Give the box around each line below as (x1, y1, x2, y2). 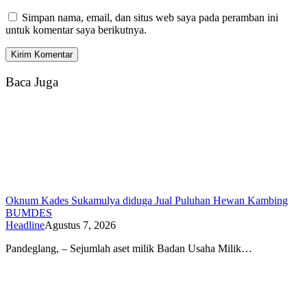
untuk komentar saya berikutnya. (5, 24, 147, 36)
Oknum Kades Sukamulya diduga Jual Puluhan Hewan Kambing (5, 194, 288, 206)
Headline (5, 219, 45, 231)
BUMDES (5, 206, 52, 219)
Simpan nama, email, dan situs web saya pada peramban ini (22, 12, 278, 24)
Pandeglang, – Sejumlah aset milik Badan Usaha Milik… (5, 242, 252, 254)
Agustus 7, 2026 (45, 219, 116, 231)
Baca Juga (5, 74, 58, 89)
